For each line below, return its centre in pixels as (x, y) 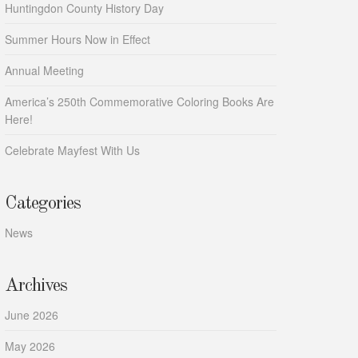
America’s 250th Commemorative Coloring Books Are (139, 102)
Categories (43, 204)
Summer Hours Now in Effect (78, 40)
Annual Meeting (44, 71)
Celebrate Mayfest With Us (72, 151)
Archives (36, 286)
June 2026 (32, 315)
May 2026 (30, 346)
